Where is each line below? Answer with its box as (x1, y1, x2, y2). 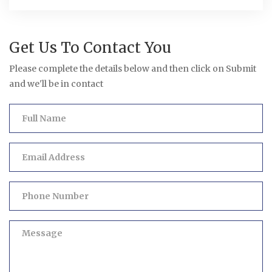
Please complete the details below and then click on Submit (9, 63, 256, 74)
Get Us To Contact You (9, 38, 171, 57)
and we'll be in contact (9, 78, 103, 89)
